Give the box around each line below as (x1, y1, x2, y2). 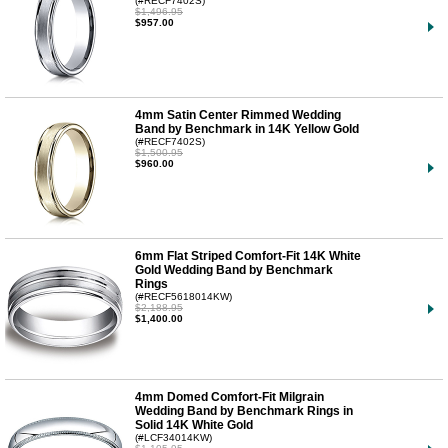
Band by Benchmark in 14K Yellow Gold (135, 121, 359, 136)
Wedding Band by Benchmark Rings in (135, 403, 353, 418)
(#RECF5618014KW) (135, 290, 232, 302)
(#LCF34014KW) (135, 431, 212, 443)
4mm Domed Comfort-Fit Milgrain (135, 389, 324, 404)
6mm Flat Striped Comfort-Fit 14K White (135, 248, 361, 263)
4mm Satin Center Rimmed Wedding (135, 107, 341, 122)
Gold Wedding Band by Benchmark (135, 262, 333, 277)
